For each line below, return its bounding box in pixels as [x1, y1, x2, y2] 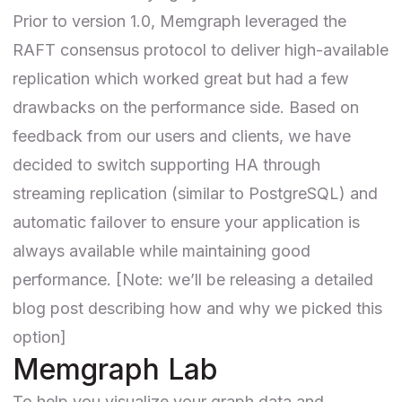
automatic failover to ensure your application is [13, 212, 360, 232]
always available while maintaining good [13, 240, 310, 260]
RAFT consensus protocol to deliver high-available [13, 39, 389, 59]
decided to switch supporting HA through [13, 154, 320, 174]
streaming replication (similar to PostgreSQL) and [13, 183, 378, 203]
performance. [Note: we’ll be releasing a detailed [13, 269, 373, 289]
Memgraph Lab [13, 351, 218, 387]
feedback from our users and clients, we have [13, 126, 351, 145]
